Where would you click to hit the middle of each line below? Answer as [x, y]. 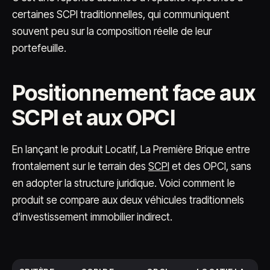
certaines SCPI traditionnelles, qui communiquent [121, 14]
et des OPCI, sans [210, 166]
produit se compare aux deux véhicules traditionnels [128, 200]
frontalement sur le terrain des [80, 166]
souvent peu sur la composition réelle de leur [112, 31]
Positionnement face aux [134, 93]
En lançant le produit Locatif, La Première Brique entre [131, 149]
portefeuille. [39, 48]
